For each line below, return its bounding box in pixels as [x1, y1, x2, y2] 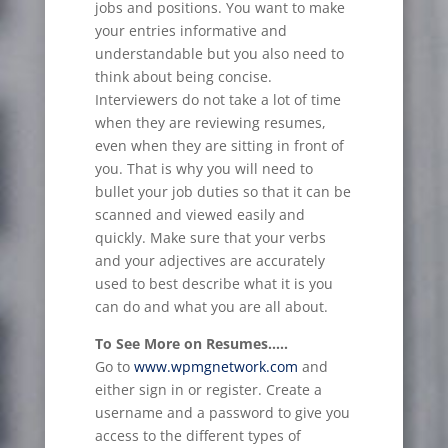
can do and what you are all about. [94, 297, 328, 317]
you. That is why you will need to [94, 159, 313, 179]
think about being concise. [94, 67, 272, 87]
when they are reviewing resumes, [94, 113, 326, 133]
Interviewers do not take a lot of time [94, 90, 341, 110]
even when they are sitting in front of [94, 136, 344, 156]
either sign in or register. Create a [94, 380, 322, 400]
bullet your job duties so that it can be [94, 182, 351, 202]
